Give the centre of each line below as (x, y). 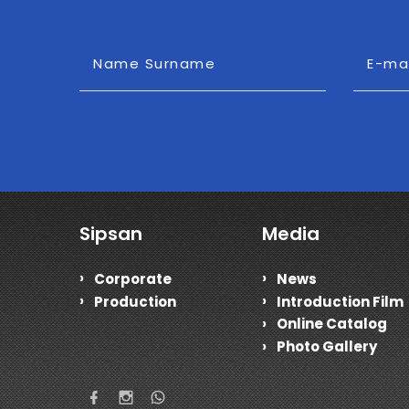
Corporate (133, 278)
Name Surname (154, 63)
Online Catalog (331, 324)
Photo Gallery (326, 347)
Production (135, 301)
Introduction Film (340, 301)
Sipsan (111, 234)
